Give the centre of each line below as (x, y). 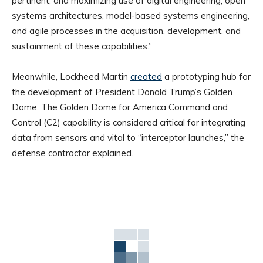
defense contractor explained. (73, 153)
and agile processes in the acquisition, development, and (126, 31)
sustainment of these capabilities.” (82, 46)
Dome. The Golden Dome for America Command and (120, 107)
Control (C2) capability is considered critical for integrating (129, 123)
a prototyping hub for (206, 77)
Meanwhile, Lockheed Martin (71, 77)
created (146, 77)
